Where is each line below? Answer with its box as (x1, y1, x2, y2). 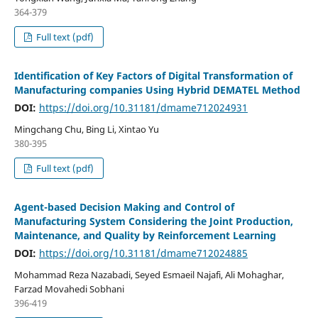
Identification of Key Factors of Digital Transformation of (13, 69, 292, 83)
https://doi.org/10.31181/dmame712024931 (38, 101, 248, 115)
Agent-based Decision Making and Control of (13, 200, 234, 214)
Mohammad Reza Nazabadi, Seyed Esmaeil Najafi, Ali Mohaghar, (13, 268, 284, 282)
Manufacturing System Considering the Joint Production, (13, 214, 293, 229)
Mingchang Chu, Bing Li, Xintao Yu (13, 123, 159, 136)
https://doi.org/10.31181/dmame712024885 (38, 246, 248, 261)
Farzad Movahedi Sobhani (13, 283, 124, 296)
